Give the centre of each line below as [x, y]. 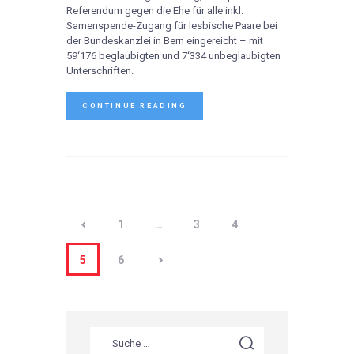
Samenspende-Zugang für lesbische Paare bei [172, 26]
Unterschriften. [100, 71]
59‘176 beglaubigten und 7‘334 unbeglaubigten [173, 56]
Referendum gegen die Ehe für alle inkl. [155, 11]
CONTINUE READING [135, 106]
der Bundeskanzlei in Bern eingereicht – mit [165, 41]
